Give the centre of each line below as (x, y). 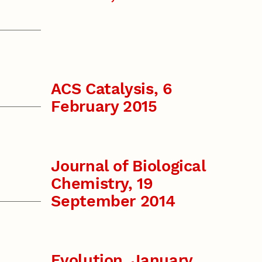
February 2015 (104, 107)
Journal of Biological (128, 166)
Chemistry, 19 (102, 183)
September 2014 (113, 201)
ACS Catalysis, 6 (112, 89)
